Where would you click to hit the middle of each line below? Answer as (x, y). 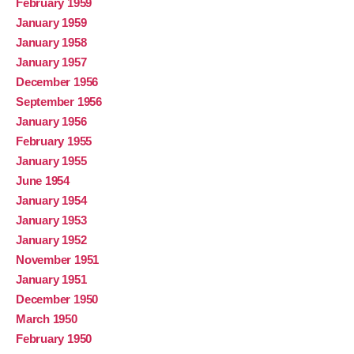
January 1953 (51, 220)
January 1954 (51, 201)
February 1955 (54, 141)
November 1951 (58, 260)
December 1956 (57, 82)
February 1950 (54, 339)
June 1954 (43, 181)
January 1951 (51, 280)
